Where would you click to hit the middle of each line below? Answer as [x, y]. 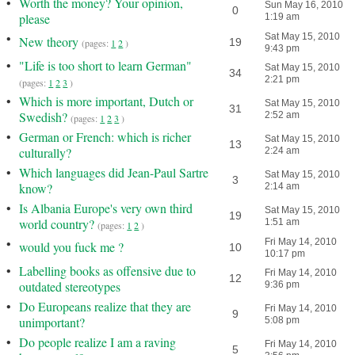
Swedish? [44, 117]
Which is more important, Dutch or [107, 101]
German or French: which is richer [105, 137]
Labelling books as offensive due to [108, 271]
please [35, 19]
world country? [57, 224]
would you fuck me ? [72, 247]
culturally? [46, 153]
